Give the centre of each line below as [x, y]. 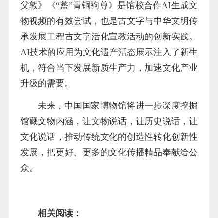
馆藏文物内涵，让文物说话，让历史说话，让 [109, 121]
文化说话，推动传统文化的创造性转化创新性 [109, 137]
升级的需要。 [46, 83]
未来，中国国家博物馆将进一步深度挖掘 [118, 106]
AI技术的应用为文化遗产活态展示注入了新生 [109, 52]
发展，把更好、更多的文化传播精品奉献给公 [109, 153]
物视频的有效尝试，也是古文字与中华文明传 [109, 21]
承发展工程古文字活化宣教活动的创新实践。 [109, 37]
